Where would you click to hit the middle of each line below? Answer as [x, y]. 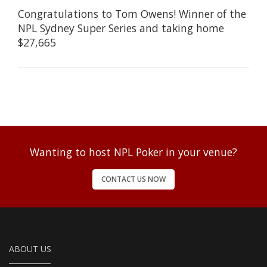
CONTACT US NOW [133, 179]
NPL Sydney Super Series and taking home [121, 28]
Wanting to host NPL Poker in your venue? [133, 152]
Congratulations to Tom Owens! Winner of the [132, 13]
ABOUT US [30, 249]
